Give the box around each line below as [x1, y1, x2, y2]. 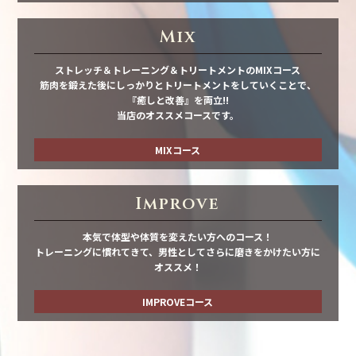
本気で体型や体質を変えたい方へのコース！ [83, 230, 273, 244]
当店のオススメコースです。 [116, 108, 239, 122]
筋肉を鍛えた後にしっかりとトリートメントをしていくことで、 [39, 78, 316, 92]
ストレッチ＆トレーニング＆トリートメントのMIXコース [55, 63, 301, 77]
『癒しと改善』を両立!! [126, 93, 229, 107]
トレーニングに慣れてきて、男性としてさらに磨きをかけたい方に [35, 245, 321, 259]
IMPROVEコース [142, 295, 214, 309]
